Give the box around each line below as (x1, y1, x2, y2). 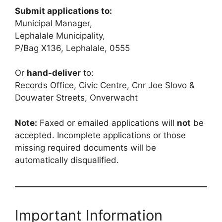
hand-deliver (27, 68, 81, 78)
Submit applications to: (15, 5, 112, 16)
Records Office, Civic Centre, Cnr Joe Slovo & (15, 80, 195, 91)
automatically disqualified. (15, 155, 119, 165)
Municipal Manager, (15, 18, 92, 28)
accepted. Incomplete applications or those (15, 130, 186, 140)
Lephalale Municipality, (15, 30, 105, 41)
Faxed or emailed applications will (37, 117, 177, 128)
